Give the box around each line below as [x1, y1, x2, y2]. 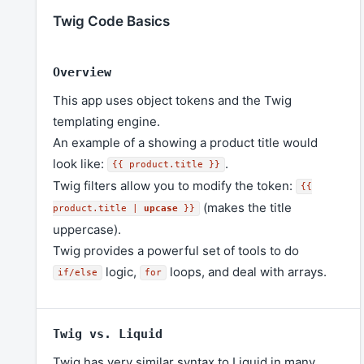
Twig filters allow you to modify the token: [53, 178, 296, 194]
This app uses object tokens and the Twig [53, 93, 292, 109]
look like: [53, 156, 107, 172]
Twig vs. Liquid [53, 327, 162, 342]
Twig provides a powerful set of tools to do [53, 243, 299, 259]
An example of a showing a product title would [53, 135, 318, 151]
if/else [58, 267, 97, 278]
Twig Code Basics [53, 13, 170, 30]
